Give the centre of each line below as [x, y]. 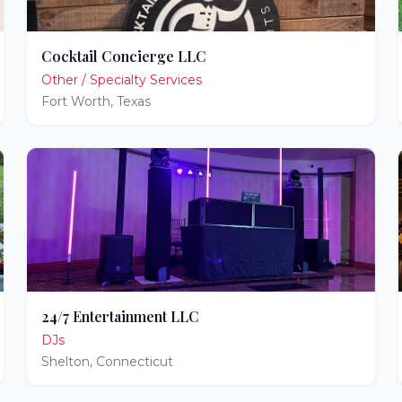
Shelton [66, 362]
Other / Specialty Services [122, 80]
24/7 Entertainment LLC [121, 316]
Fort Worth [76, 101]
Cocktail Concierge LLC [124, 56]
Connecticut [135, 362]
